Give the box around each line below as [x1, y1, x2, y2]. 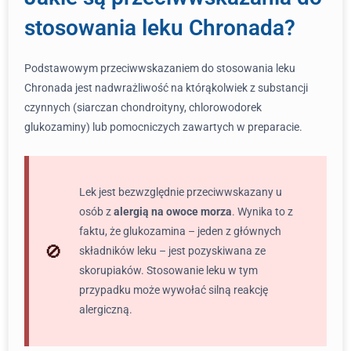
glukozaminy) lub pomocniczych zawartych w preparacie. [24, 121, 302, 133]
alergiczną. [79, 303, 132, 316]
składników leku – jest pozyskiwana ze [79, 244, 266, 257]
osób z [79, 205, 114, 218]
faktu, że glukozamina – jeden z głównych [79, 225, 281, 237]
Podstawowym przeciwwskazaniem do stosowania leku [24, 62, 295, 74]
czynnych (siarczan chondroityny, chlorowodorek [24, 101, 262, 114]
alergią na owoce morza [114, 205, 232, 218]
